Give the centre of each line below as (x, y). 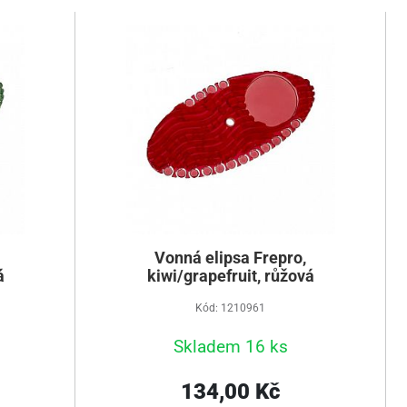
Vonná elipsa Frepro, (230, 258)
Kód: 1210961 (230, 308)
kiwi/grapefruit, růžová (230, 276)
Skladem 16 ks (230, 347)
